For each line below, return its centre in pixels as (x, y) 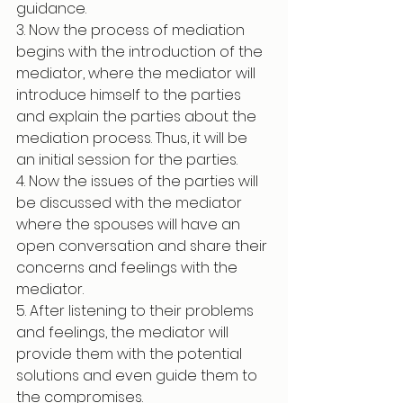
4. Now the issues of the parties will (139, 181)
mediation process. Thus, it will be (134, 138)
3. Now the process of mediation (132, 30)
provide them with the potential (131, 354)
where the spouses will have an (130, 224)
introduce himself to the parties (130, 95)
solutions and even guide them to (139, 376)
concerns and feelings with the (129, 268)
